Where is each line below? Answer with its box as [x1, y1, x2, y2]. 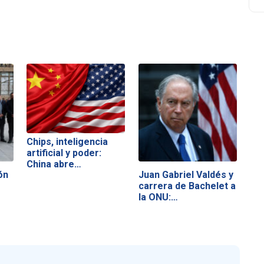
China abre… [27, 159, 82, 170]
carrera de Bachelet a [138, 180, 236, 192]
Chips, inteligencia [27, 136, 108, 148]
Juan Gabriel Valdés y [138, 169, 233, 180]
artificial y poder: [27, 147, 102, 159]
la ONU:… [138, 191, 178, 203]
